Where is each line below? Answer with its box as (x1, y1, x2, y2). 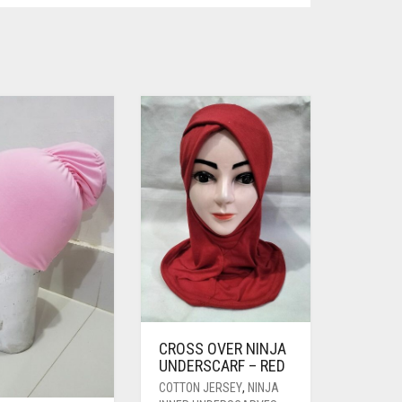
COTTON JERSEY (158, 380, 242, 396)
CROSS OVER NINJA (158, 339, 286, 359)
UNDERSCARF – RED (158, 356, 285, 376)
